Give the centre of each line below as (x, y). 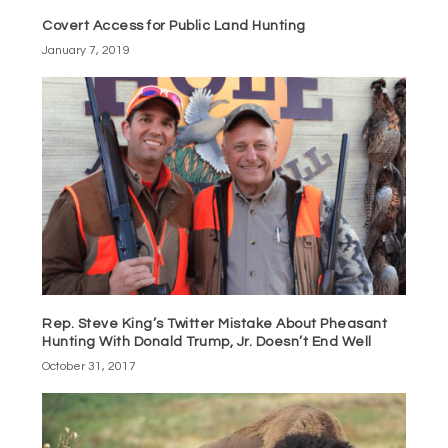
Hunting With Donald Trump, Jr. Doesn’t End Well (207, 342)
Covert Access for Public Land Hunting (174, 26)
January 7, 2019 (86, 51)
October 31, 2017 (89, 367)
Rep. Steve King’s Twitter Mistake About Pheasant (215, 324)
